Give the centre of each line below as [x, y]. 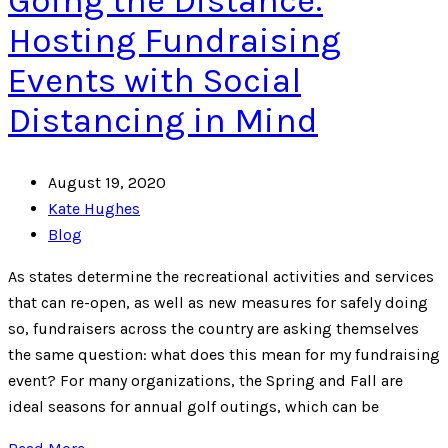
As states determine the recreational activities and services [221, 277]
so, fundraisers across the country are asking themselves [213, 329]
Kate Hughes [94, 209]
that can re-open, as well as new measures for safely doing [218, 303]
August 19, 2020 [107, 183]
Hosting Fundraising [174, 41]
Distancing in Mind [163, 121]
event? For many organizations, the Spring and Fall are [205, 381]
